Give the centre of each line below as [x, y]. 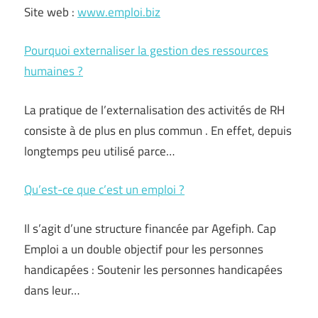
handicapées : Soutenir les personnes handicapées [153, 269]
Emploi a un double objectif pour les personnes [144, 249]
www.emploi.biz [119, 12]
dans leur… [52, 290]
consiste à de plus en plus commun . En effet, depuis [158, 130]
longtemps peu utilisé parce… [99, 151]
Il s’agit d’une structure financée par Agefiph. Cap [150, 228]
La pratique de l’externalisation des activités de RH [154, 110]
